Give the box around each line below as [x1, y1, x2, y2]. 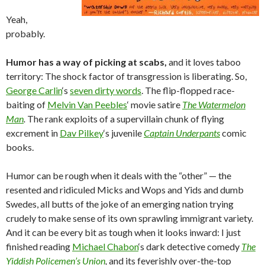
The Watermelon [182, 99, 245, 110]
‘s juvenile [104, 127, 144, 138]
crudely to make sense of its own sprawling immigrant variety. [6, 212, 253, 224]
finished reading [6, 241, 72, 252]
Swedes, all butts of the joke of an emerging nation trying [6, 198, 234, 209]
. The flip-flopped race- [141, 85, 235, 96]
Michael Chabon [72, 241, 138, 252]
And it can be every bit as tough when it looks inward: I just [6, 227, 241, 238]
